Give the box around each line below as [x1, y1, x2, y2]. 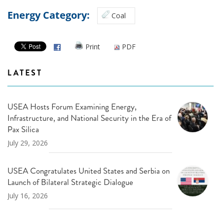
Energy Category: [7, 8, 92, 22]
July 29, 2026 [7, 138, 48, 148]
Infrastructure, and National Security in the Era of [7, 112, 171, 124]
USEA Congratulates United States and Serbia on [7, 165, 170, 177]
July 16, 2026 [7, 191, 48, 201]
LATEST [7, 67, 42, 79]
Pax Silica [7, 123, 39, 136]
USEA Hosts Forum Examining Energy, [7, 101, 137, 113]
